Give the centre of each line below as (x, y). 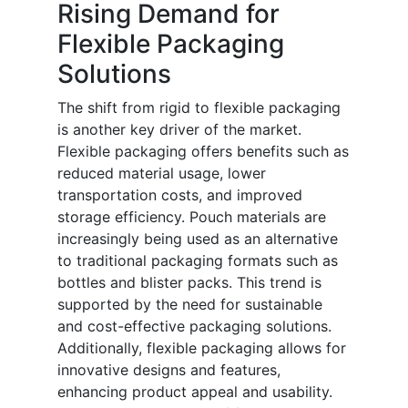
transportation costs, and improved (180, 195)
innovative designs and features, (169, 370)
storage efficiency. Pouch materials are (192, 217)
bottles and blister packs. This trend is (189, 283)
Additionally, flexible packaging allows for (202, 348)
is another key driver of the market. (179, 130)
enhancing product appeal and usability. (195, 392)
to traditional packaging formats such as (198, 261)
